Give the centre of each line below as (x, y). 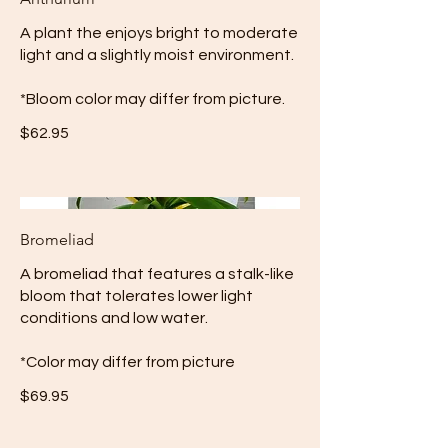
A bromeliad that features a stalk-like (157, 273)
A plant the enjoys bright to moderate (159, 33)
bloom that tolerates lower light (136, 295)
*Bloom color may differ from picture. (152, 99)
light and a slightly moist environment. (157, 55)
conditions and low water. (114, 317)
